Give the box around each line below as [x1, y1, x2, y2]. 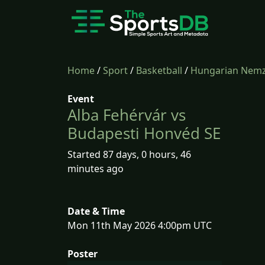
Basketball [136, 64, 182, 77]
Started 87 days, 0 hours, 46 [67, 148, 191, 161]
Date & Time [67, 205, 125, 218]
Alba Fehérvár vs [67, 104, 186, 125]
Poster [67, 247, 98, 260]
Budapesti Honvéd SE [67, 122, 221, 144]
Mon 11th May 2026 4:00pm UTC [67, 219, 212, 232]
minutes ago [67, 162, 124, 175]
